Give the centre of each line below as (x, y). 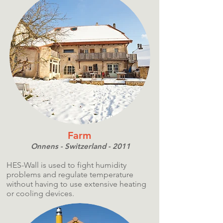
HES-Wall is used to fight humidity (66, 165)
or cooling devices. (40, 193)
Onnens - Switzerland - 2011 (79, 146)
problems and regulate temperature (70, 174)
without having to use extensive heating (76, 184)
